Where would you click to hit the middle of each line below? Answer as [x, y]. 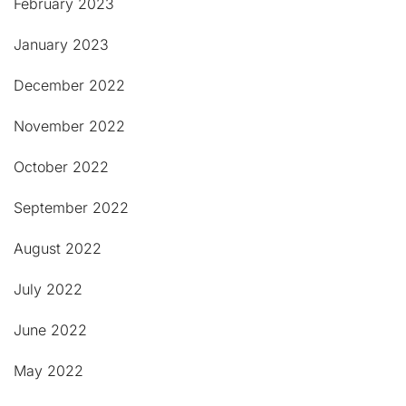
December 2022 [69, 85]
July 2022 [48, 289]
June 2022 [50, 330]
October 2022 [61, 167]
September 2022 [71, 208]
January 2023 [61, 44]
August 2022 [58, 248]
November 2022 [69, 126]
